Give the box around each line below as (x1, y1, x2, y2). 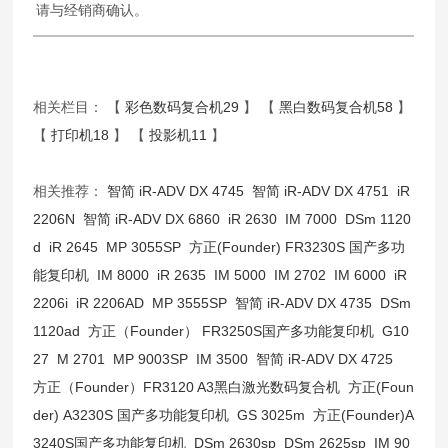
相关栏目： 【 (33, 98, 122, 115)
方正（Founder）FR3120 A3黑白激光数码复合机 (33, 378, 341, 395)
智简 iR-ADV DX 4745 (107, 182, 245, 199)
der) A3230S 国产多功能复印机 (33, 406, 230, 423)
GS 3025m (237, 406, 306, 423)
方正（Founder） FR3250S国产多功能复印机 (88, 322, 375, 339)
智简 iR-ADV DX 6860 (83, 210, 221, 227)
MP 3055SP (106, 238, 182, 255)
